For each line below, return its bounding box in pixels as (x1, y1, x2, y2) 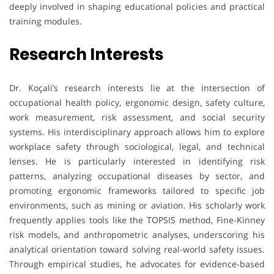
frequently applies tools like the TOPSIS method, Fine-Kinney (9, 213, 265, 226)
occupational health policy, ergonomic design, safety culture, (9, 96, 265, 108)
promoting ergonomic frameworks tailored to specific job (9, 184, 265, 196)
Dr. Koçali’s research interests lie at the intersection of (9, 81, 265, 94)
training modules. (9, 15, 82, 27)
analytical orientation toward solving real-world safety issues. (9, 243, 265, 255)
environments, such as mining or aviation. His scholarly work (9, 199, 265, 211)
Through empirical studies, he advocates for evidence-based (9, 257, 265, 270)
